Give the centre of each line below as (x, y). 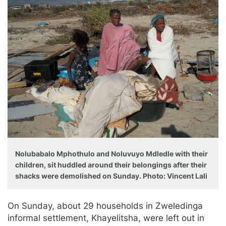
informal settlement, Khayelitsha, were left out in (106, 218)
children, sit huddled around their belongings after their (111, 165)
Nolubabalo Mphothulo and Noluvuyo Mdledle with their (111, 154)
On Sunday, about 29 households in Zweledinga (105, 206)
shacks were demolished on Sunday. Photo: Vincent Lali (111, 176)
